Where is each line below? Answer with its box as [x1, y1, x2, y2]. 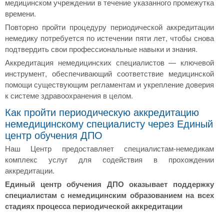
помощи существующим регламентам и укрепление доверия [5, 79, 214, 89]
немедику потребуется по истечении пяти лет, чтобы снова [5, 32, 214, 43]
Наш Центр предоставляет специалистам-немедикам [5, 143, 214, 153]
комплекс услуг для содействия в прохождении [5, 154, 214, 164]
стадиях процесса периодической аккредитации [5, 200, 182, 211]
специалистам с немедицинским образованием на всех [5, 189, 214, 200]
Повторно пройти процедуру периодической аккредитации [5, 21, 214, 32]
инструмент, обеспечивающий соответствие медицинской [5, 68, 214, 78]
